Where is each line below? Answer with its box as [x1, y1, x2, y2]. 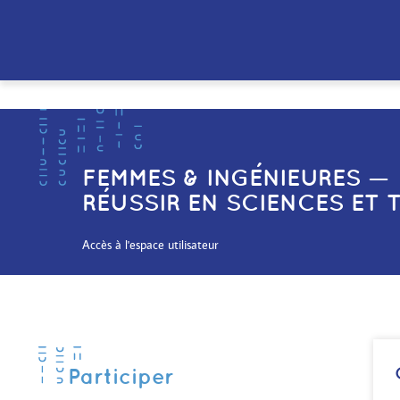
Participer [68, 363, 174, 388]
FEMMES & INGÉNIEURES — [82, 163, 388, 190]
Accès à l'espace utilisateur [82, 237, 218, 253]
